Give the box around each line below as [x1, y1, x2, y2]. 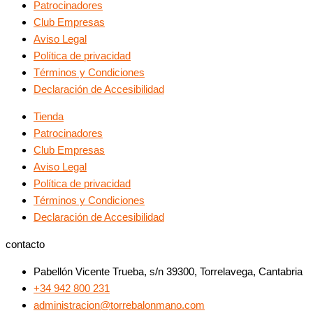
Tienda [34, 110, 64, 122]
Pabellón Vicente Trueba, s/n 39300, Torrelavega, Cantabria [34, 265, 303, 277]
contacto [6, 238, 45, 250]
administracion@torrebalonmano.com [34, 298, 205, 311]
